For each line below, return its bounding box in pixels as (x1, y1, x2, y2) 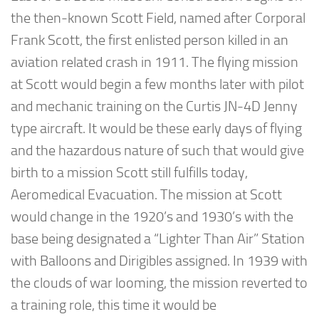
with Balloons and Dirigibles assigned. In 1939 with (11, 252, 308, 269)
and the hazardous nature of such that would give (11, 142, 304, 159)
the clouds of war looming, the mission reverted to (11, 274, 308, 291)
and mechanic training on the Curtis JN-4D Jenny (11, 98, 298, 115)
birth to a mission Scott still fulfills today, (11, 164, 248, 181)
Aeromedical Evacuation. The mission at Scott (11, 186, 282, 203)
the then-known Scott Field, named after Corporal (11, 9, 305, 26)
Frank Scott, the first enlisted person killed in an (11, 31, 288, 48)
